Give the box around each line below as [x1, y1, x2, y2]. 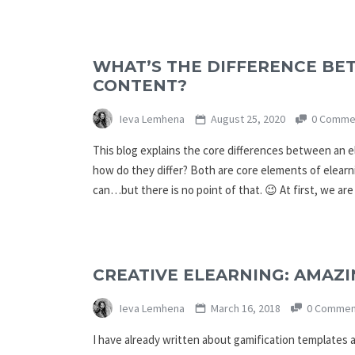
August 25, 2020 [208, 112, 288, 127]
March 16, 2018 [208, 300, 283, 315]
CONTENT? [93, 76, 187, 96]
